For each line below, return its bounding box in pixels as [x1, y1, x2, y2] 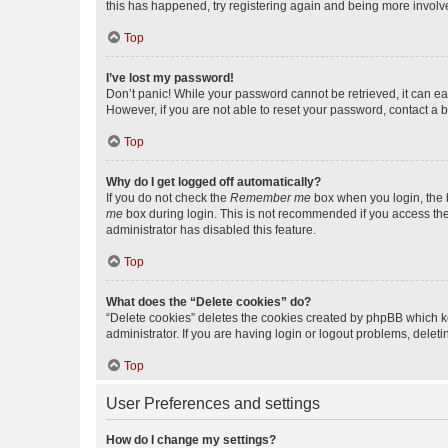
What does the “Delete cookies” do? [106, 295, 311, 309]
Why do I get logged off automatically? [106, 175, 321, 189]
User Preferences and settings [106, 395, 320, 412]
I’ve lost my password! [106, 71, 234, 85]
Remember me [230, 191, 311, 205]
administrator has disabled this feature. [106, 223, 316, 237]
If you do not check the [106, 191, 230, 205]
